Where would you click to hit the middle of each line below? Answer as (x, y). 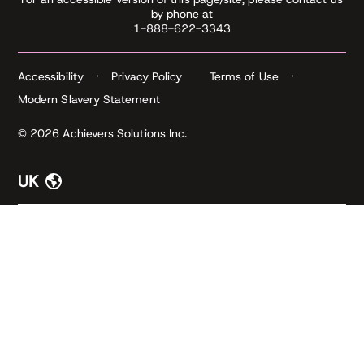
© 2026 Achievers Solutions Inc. (103, 133)
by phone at (182, 13)
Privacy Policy (146, 76)
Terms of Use (244, 76)
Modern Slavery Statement (89, 99)
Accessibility (51, 76)
